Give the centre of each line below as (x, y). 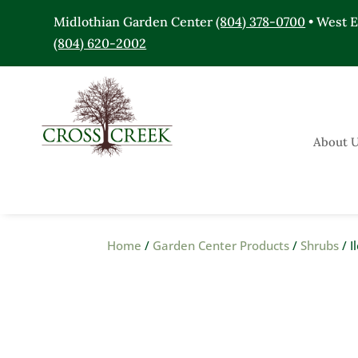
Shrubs (320, 245)
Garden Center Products (221, 245)
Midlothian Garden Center (135, 22)
